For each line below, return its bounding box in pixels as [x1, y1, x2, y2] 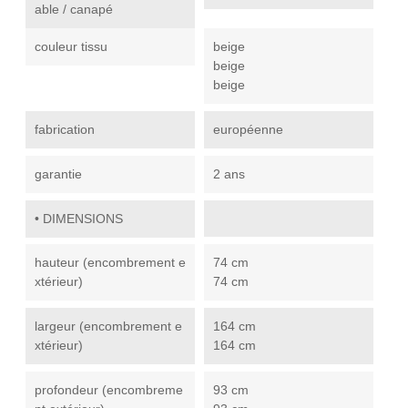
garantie [35, 167, 82, 181]
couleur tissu [35, 39, 107, 54]
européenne [213, 122, 283, 137]
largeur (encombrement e [35, 319, 182, 333]
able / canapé [35, 2, 113, 16]
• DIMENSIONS [35, 211, 123, 226]
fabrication [35, 122, 95, 137]
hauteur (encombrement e [35, 255, 186, 270]
